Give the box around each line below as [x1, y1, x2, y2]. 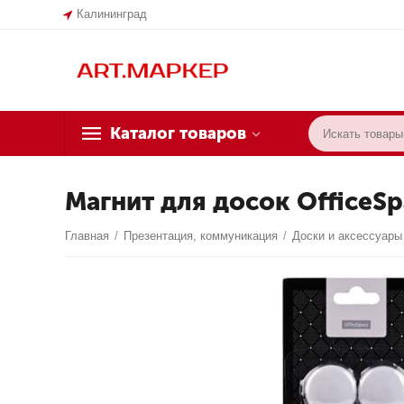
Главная [65, 229, 110, 243]
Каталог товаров [110, 124, 246, 143]
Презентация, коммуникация [124, 229, 279, 243]
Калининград [77, 7, 148, 21]
